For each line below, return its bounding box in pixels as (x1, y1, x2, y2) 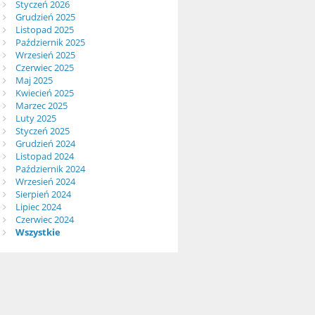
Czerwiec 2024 (15, 213, 74, 226)
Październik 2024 (15, 162, 85, 176)
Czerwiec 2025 (15, 61, 74, 75)
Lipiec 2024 (15, 200, 61, 214)
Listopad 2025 (15, 23, 74, 37)
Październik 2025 (15, 36, 85, 49)
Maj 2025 (15, 74, 53, 87)
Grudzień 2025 (15, 11, 75, 24)
